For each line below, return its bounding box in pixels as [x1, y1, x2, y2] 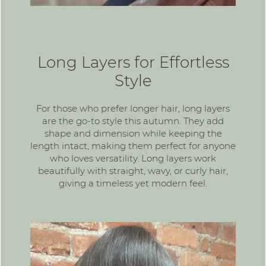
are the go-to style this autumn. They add [42, 115, 224, 127]
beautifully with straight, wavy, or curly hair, [38, 165, 228, 177]
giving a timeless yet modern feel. [59, 178, 207, 189]
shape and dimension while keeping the [44, 128, 222, 140]
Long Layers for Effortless [37, 53, 229, 72]
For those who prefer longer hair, [36, 103, 182, 115]
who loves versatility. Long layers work [50, 153, 216, 164]
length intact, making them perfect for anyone [30, 140, 236, 152]
